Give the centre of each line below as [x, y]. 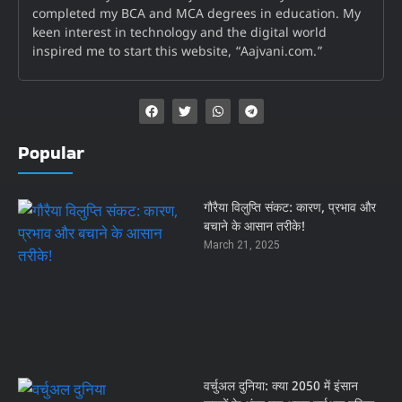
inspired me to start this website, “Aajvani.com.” [178, 53]
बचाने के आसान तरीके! [254, 228]
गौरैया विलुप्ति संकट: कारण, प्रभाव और [289, 209]
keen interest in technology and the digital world [179, 34]
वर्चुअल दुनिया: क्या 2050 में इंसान [280, 387]
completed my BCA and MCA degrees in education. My [197, 15]
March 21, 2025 [241, 245]
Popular [51, 153]
